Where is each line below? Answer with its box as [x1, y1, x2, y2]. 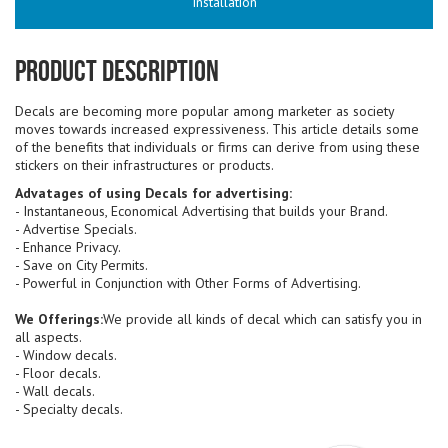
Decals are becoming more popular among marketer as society [15, 102, 394, 120]
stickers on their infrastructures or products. [15, 156, 274, 174]
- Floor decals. [15, 364, 101, 382]
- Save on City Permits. [15, 256, 148, 274]
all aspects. [15, 328, 82, 346]
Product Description [15, 54, 219, 87]
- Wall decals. [15, 382, 95, 400]
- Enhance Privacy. [15, 238, 121, 256]
